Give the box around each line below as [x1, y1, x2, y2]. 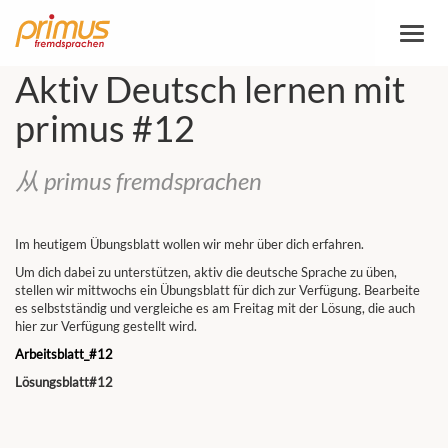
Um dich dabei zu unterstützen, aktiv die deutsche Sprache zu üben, [15, 264, 397, 280]
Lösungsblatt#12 [15, 374, 113, 390]
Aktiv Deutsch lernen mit [15, 67, 405, 111]
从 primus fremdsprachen [15, 166, 262, 195]
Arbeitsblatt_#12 [15, 346, 113, 362]
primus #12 [15, 106, 195, 150]
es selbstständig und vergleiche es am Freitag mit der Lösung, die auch [15, 300, 415, 316]
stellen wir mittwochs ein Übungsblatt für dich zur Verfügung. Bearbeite [15, 282, 420, 298]
